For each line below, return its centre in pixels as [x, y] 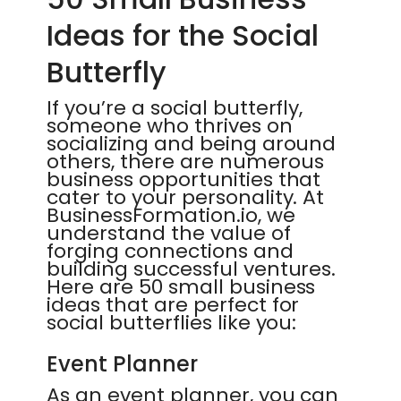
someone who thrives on [170, 126]
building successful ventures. [192, 269]
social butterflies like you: [172, 323]
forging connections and [170, 251]
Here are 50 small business [181, 287]
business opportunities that [184, 179]
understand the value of [169, 233]
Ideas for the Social [183, 35]
